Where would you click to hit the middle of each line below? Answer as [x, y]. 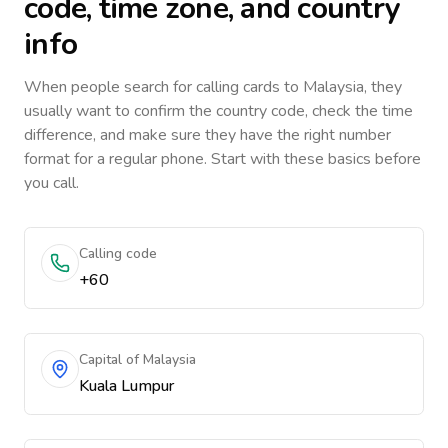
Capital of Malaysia [137, 359]
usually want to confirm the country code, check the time [218, 111]
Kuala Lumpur [126, 386]
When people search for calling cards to [163, 87]
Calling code [118, 253]
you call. [51, 183]
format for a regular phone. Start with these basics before [222, 159]
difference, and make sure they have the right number [207, 135]
